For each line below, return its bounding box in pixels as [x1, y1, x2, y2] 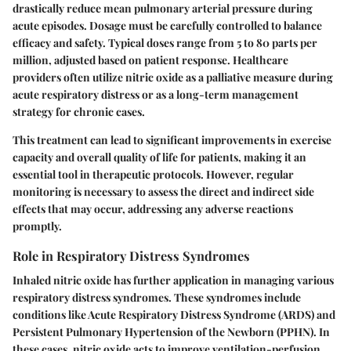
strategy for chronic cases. [13, 103, 145, 119]
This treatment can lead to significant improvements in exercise [13, 132, 331, 147]
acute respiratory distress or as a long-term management [13, 86, 299, 102]
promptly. [13, 218, 62, 233]
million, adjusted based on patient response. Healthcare [13, 52, 288, 67]
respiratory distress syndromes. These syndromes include [13, 289, 301, 305]
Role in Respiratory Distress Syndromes [13, 246, 250, 264]
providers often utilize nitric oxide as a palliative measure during [13, 69, 333, 85]
